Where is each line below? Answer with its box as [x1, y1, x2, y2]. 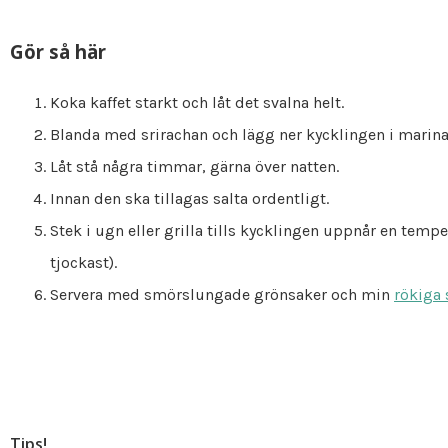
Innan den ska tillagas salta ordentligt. [50, 188, 329, 208]
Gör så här [10, 39, 106, 65]
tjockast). [50, 252, 117, 272]
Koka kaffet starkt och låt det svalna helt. [50, 92, 344, 112]
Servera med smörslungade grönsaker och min [50, 284, 394, 304]
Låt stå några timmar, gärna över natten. [50, 156, 339, 176]
